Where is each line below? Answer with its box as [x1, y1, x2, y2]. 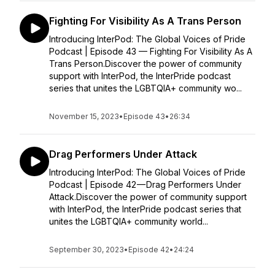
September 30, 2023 [49, 245, 124, 254]
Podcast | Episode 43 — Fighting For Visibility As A [49, 46, 252, 56]
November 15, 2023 [49, 112, 119, 121]
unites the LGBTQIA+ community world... [49, 216, 208, 227]
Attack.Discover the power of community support [49, 192, 247, 202]
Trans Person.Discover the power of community [49, 58, 242, 69]
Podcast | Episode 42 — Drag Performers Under [49, 179, 241, 190]
